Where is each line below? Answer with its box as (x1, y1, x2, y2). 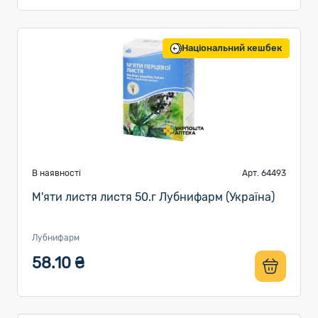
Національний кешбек (182, 43, 282, 53)
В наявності (32, 168, 81, 178)
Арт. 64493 (242, 168, 286, 178)
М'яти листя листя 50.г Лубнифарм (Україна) (32, 190, 275, 204)
